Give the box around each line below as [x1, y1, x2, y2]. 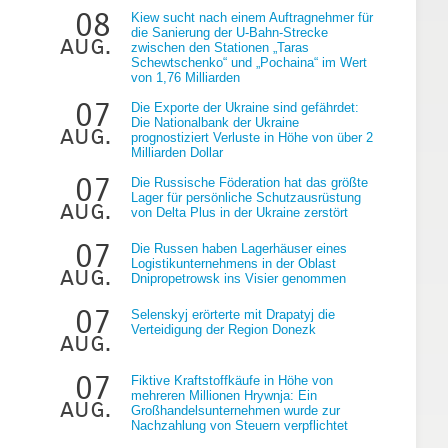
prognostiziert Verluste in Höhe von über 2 [131, 129, 373, 145]
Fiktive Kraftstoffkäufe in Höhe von [131, 372, 333, 388]
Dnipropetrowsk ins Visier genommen [131, 270, 346, 286]
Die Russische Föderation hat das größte [131, 174, 368, 190]
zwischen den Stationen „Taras [131, 39, 309, 55]
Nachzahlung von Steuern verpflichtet [131, 417, 348, 433]
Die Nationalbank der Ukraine [131, 114, 299, 130]
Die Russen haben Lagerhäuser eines [131, 240, 347, 256]
